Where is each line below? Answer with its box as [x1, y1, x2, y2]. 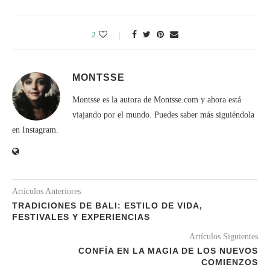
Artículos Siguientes [189, 231, 258, 241]
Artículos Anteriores [12, 186, 81, 196]
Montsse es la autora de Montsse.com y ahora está [72, 95, 241, 104]
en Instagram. [12, 125, 58, 134]
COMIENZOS [201, 257, 258, 267]
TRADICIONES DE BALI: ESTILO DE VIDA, [12, 200, 202, 210]
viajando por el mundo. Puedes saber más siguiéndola [72, 110, 254, 119]
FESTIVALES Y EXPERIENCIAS [12, 212, 150, 222]
